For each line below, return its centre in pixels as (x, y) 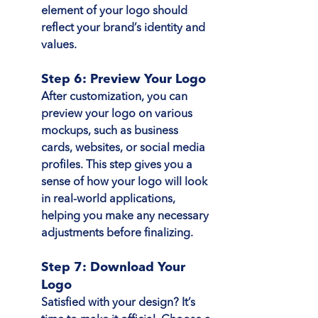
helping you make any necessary (126, 216)
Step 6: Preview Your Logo (124, 79)
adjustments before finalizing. (117, 233)
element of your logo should (116, 11)
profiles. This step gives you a (118, 165)
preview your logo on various (118, 114)
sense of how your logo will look (126, 182)
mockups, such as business (111, 131)
